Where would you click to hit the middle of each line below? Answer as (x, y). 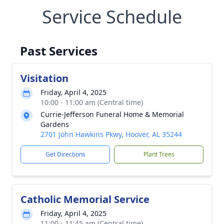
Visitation (44, 78)
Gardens (55, 124)
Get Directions (65, 154)
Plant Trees (159, 154)
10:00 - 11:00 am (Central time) (92, 102)
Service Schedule (112, 17)
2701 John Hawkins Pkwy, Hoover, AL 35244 (111, 134)
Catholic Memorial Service (85, 199)
